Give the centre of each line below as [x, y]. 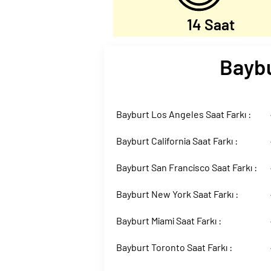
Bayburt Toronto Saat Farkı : [174, 247]
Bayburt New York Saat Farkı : [177, 194]
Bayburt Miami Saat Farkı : [169, 220]
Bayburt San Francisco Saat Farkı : [187, 167]
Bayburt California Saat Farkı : [177, 141]
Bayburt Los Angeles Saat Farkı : [184, 114]
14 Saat [211, 24]
